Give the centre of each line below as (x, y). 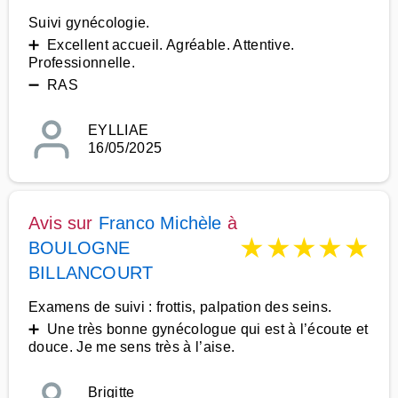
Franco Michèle (160, 223)
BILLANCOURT (91, 273)
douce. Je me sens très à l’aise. (132, 347)
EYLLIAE (119, 130)
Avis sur (64, 223)
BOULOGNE (80, 248)
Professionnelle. (82, 63)
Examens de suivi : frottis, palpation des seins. (180, 307)
